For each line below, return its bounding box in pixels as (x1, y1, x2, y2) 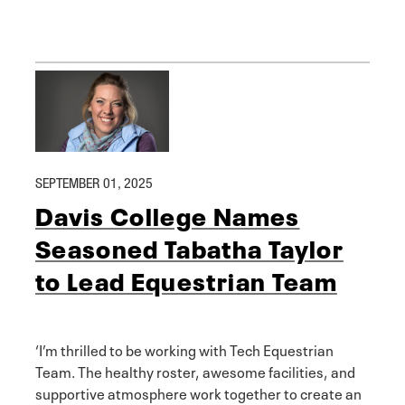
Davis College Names (35, 195, 300, 232)
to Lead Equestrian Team (35, 260, 337, 297)
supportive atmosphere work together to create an (35, 381, 362, 403)
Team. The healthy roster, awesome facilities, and (35, 359, 355, 381)
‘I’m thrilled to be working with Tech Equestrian (35, 337, 334, 360)
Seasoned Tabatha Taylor (35, 228, 344, 265)
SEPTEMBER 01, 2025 (35, 174, 153, 192)
